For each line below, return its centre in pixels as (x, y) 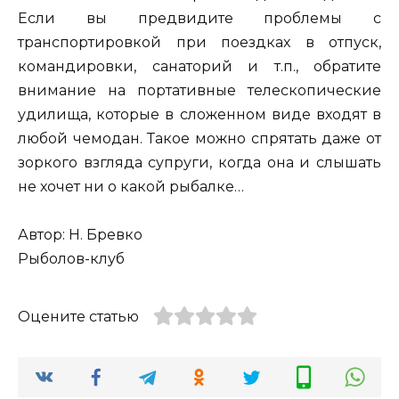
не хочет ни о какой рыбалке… (131, 187)
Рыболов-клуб (71, 259)
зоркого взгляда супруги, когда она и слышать (199, 163)
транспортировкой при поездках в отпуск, (199, 43)
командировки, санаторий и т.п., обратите (199, 67)
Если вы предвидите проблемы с (199, 19)
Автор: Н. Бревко (80, 235)
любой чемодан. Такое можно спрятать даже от (199, 139)
